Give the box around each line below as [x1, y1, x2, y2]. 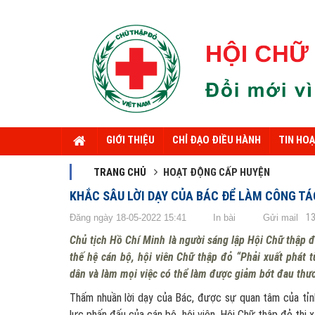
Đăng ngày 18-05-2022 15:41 [70, 212, 186, 223]
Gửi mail [263, 212, 298, 223]
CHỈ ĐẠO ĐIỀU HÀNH [172, 134, 262, 146]
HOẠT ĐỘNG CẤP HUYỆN [163, 166, 270, 179]
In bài [213, 212, 236, 223]
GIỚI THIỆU [106, 134, 155, 146]
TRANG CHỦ [94, 166, 146, 179]
